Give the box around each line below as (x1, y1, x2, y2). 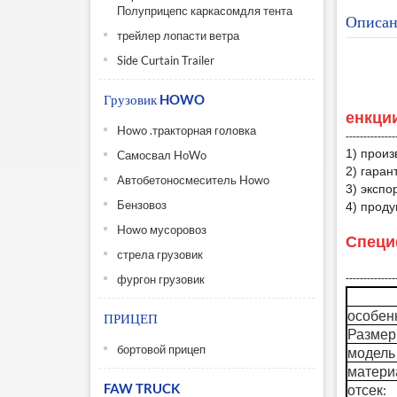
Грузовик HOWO (104, 91, 205, 107)
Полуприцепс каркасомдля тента (117, 4, 292, 18)
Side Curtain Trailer (117, 53, 214, 67)
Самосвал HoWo (117, 148, 206, 162)
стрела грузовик (117, 247, 203, 261)
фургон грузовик (117, 272, 205, 286)
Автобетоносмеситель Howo (117, 173, 269, 187)
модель (346, 344, 395, 361)
